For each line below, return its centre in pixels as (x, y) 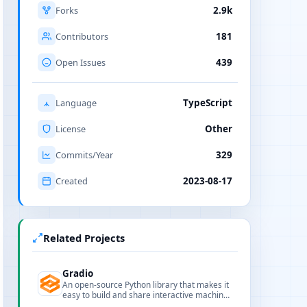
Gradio (78, 273)
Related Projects (84, 238)
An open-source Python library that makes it (146, 284)
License (71, 129)
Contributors (82, 36)
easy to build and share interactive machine (145, 295)
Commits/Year (84, 155)
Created (72, 181)
